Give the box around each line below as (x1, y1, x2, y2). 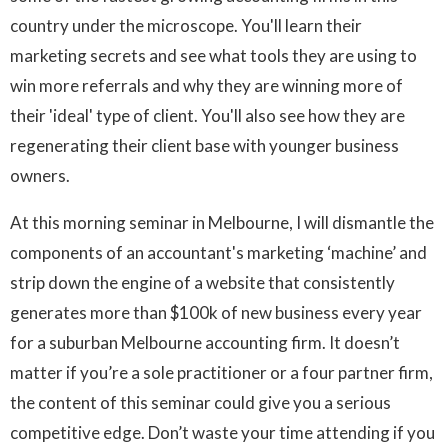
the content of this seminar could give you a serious (10, 392, 391, 414)
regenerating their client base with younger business (10, 135, 399, 157)
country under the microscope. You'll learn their (10, 15, 362, 37)
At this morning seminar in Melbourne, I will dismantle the (10, 212, 434, 234)
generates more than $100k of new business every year (10, 302, 422, 324)
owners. (10, 165, 70, 187)
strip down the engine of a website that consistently (10, 272, 395, 294)
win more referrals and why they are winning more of (10, 75, 403, 97)
